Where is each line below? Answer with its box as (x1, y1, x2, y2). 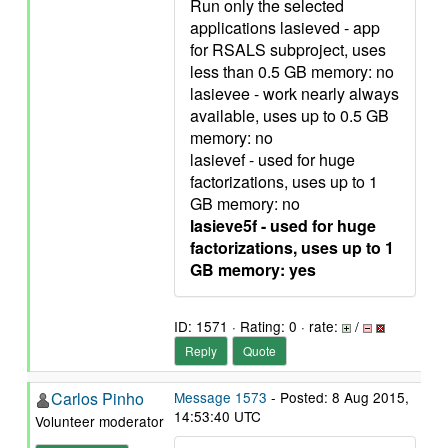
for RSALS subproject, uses (190, 38, 386, 61)
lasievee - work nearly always (190, 82, 399, 105)
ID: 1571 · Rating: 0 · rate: (174, 316, 342, 336)
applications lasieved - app (190, 16, 380, 39)
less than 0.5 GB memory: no (190, 60, 394, 83)
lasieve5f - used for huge (190, 214, 376, 237)
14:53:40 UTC (174, 406, 261, 426)
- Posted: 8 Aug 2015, (267, 387, 409, 407)
